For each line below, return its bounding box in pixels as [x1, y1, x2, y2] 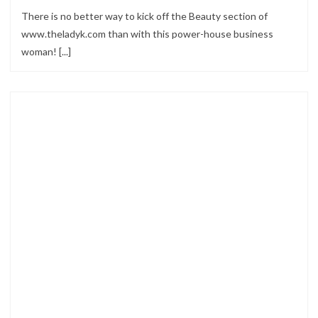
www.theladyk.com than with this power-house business [21, 28, 273, 40]
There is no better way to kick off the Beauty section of [21, 10, 268, 22]
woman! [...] [21, 45, 71, 57]
